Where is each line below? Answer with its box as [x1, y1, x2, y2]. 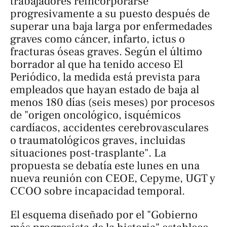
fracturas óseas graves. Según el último [10, 44, 202, 59]
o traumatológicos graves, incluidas [10, 133, 185, 147]
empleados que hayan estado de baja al [10, 82, 199, 97]
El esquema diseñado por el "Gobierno [10, 208, 198, 222]
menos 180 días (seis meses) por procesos [10, 95, 215, 109]
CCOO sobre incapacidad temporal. [10, 183, 185, 198]
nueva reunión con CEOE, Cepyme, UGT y [10, 171, 215, 185]
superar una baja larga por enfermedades [10, 19, 212, 33]
